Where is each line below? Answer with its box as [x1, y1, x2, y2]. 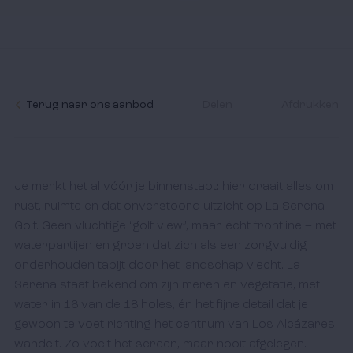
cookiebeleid [136, 36, 206, 48]
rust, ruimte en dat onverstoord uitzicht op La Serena [13, 200, 325, 213]
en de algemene [206, 36, 296, 48]
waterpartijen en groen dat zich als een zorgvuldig [13, 240, 307, 252]
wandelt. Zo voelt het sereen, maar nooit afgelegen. [13, 338, 307, 351]
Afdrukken [281, 98, 340, 110]
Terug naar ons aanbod [25, 98, 154, 110]
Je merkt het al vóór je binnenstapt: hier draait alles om [13, 180, 333, 193]
